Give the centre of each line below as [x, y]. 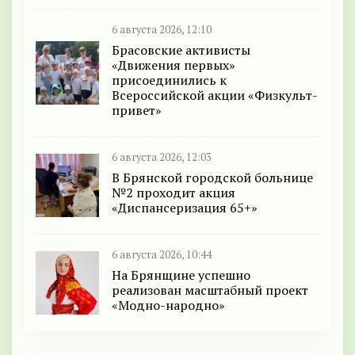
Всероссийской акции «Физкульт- [215, 95]
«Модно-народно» [168, 305]
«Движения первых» [174, 65]
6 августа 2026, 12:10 [162, 30]
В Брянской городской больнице [212, 178]
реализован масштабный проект [210, 290]
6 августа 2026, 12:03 [162, 158]
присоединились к [169, 80]
